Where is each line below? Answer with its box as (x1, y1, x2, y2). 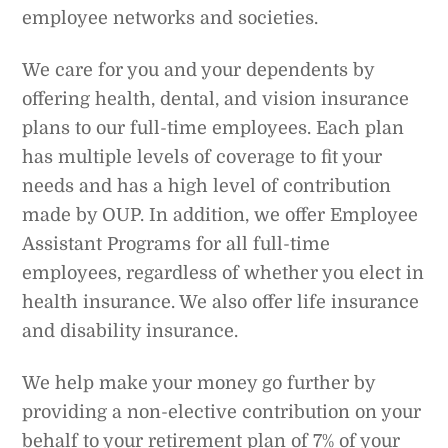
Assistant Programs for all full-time (22, 233, 331, 254)
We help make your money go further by (22, 373, 376, 394)
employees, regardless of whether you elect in (22, 262, 425, 283)
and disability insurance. (22, 320, 239, 341)
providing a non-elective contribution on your (22, 402, 422, 423)
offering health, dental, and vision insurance (22, 88, 410, 109)
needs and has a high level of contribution (22, 175, 392, 196)
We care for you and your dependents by (22, 59, 375, 80)
